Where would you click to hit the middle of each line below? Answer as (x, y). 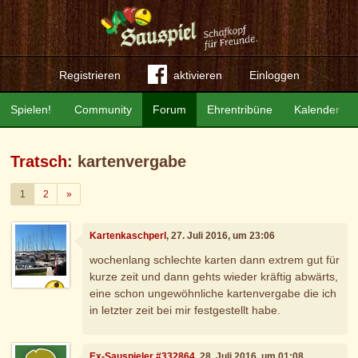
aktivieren (197, 75)
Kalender (316, 109)
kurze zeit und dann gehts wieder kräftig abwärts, (214, 276)
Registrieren (89, 75)
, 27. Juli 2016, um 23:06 (221, 236)
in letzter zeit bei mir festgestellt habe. (185, 310)
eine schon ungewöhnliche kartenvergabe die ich (213, 293)
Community (103, 109)
